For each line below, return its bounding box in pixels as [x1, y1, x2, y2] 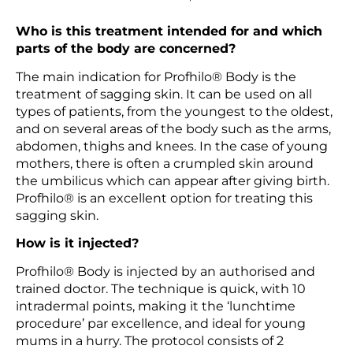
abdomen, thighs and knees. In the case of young [16, 138, 328, 154]
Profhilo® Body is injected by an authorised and [16, 264, 315, 280]
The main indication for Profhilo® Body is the [16, 69, 296, 84]
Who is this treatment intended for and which [16, 24, 322, 39]
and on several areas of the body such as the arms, [16, 121, 331, 136]
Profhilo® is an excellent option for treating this [16, 190, 313, 206]
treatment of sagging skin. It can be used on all [16, 86, 312, 102]
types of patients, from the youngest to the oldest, [16, 103, 333, 119]
